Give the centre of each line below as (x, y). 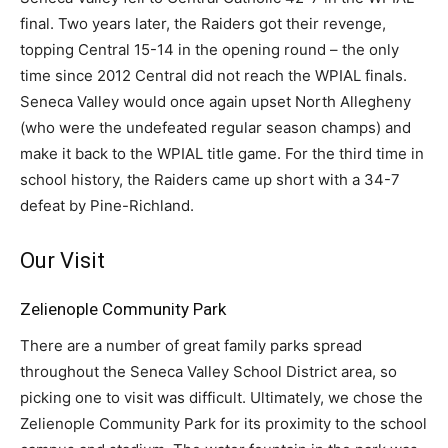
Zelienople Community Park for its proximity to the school (223, 424)
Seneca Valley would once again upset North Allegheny (215, 102)
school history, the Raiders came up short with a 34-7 (210, 180)
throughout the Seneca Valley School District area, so (208, 372)
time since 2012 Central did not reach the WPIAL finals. (213, 76)
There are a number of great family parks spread (191, 346)
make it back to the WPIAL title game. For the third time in (222, 154)
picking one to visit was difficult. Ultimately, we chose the (221, 398)
